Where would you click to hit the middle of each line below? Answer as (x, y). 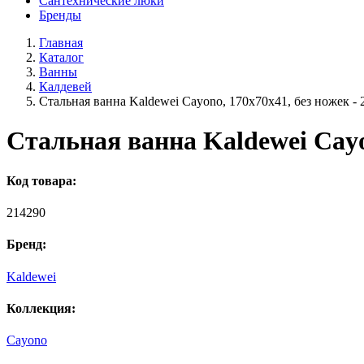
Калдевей (65, 87)
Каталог (61, 57)
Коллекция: (41, 308)
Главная (61, 43)
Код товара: (41, 180)
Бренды (60, 15)
